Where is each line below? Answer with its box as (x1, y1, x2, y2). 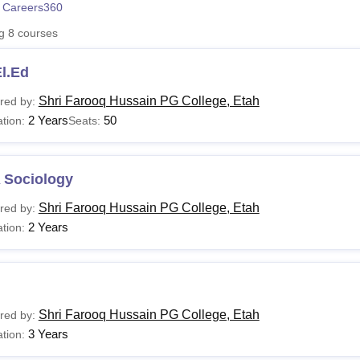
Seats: (67, 114, 104, 127)
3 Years (27, 327, 68, 341)
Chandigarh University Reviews (86, 13, 244, 26)
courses (14, 27, 58, 39)
